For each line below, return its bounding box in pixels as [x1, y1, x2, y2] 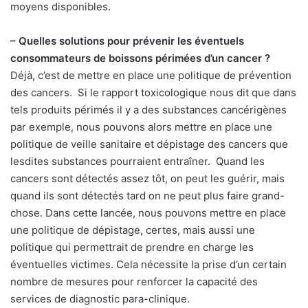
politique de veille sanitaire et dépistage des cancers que [10, 137, 288, 151]
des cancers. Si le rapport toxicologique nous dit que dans [10, 86, 296, 100]
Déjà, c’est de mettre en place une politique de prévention [10, 69, 291, 82]
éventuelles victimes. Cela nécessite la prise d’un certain [10, 258, 287, 272]
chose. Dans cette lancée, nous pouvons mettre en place [10, 206, 286, 220]
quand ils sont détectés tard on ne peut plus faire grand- [10, 189, 285, 203]
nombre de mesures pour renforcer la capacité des [10, 275, 258, 289]
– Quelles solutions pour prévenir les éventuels [10, 34, 244, 48]
